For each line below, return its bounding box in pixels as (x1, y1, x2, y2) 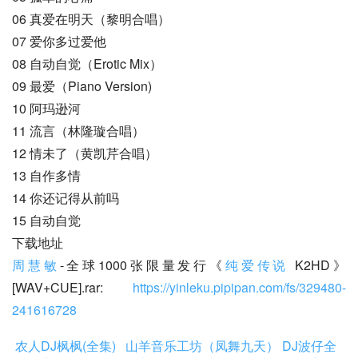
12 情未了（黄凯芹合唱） (12, 143, 157, 162)
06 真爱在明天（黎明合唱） (12, 9, 170, 28)
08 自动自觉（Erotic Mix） (12, 54, 162, 73)
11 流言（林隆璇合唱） (12, 121, 145, 140)
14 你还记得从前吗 (12, 188, 119, 207)
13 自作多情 (12, 165, 81, 185)
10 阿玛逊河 (12, 98, 81, 117)
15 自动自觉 (12, 210, 81, 229)
